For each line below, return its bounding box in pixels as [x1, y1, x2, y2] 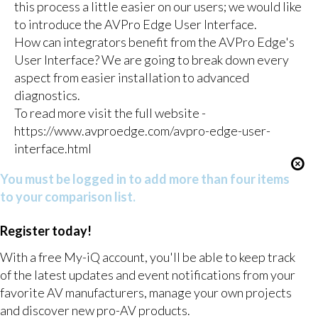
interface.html [13, 140, 92, 156]
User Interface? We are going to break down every [13, 51, 289, 67]
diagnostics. [13, 87, 80, 103]
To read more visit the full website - [13, 104, 206, 121]
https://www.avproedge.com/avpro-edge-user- [13, 122, 270, 138]
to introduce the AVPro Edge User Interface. [13, 16, 257, 32]
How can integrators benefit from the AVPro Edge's [13, 33, 295, 50]
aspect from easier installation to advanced [13, 69, 249, 85]
